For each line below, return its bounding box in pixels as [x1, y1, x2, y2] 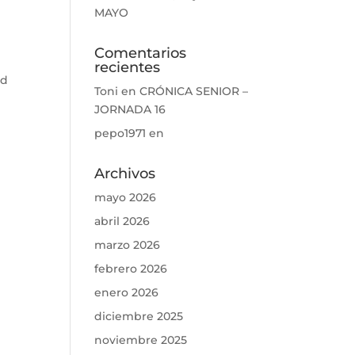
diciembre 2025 [94, 309, 184, 323]
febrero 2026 [94, 261, 168, 276]
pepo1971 [94, 126, 147, 140]
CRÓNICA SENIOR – [139, 84, 249, 98]
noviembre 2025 [94, 333, 188, 347]
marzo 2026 [94, 238, 161, 252]
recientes [94, 59, 161, 76]
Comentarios [94, 44, 187, 62]
